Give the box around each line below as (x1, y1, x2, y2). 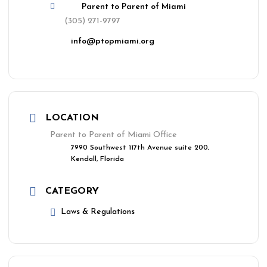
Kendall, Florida (71, 156, 124, 163)
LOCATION (45, 113, 99, 123)
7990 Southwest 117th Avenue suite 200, (71, 144, 209, 151)
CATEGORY (45, 187, 99, 196)
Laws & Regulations (61, 207, 135, 216)
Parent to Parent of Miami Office (50, 131, 177, 139)
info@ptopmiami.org (71, 37, 154, 46)
